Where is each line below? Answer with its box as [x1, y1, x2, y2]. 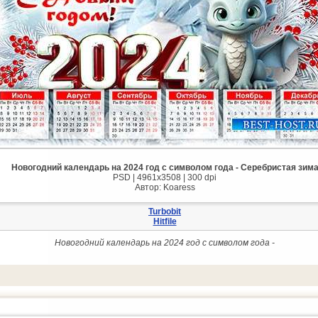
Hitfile [153, 216, 177, 226]
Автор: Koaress [134, 182, 195, 192]
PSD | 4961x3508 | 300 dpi [113, 172, 216, 182]
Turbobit [148, 207, 181, 216]
